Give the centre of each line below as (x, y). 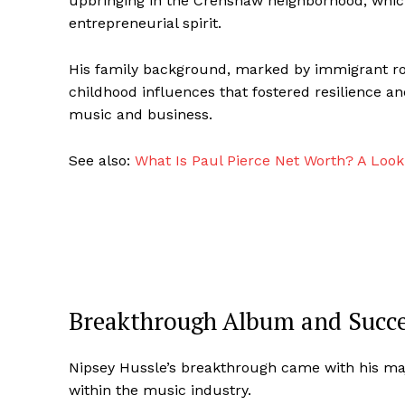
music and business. (141, 115)
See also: (102, 161)
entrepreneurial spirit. (145, 24)
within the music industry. (160, 391)
